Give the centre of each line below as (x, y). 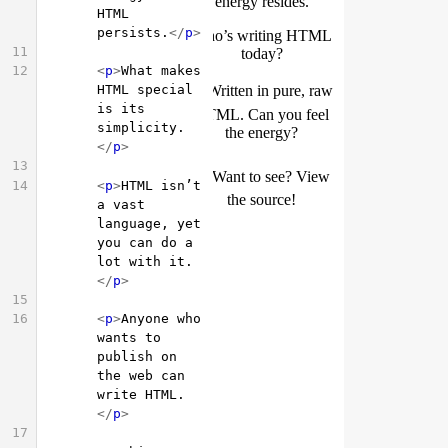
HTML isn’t (161, 185)
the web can (141, 375)
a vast (121, 204)
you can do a (145, 242)
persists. (133, 32)
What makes (161, 70)
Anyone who (161, 318)
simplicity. (141, 127)
